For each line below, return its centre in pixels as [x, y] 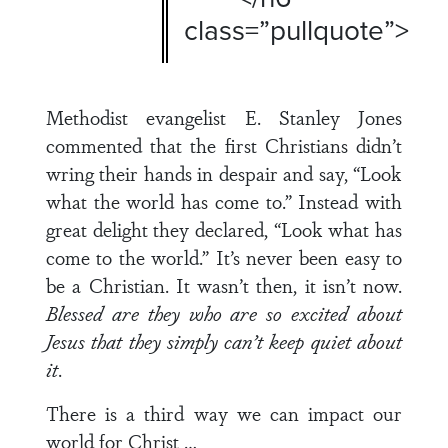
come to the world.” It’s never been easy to [224, 257]
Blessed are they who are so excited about [224, 313]
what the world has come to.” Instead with [224, 201]
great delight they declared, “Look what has [224, 229]
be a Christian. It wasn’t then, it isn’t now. [224, 285]
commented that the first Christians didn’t [224, 145]
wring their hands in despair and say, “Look [224, 173]
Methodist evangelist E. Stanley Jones [224, 117]
